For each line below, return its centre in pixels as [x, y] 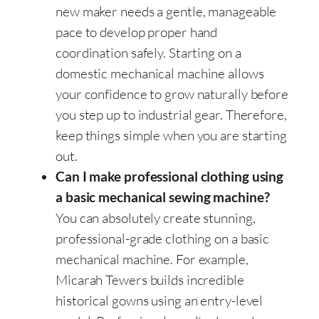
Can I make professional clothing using [170, 176]
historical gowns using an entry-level [159, 300]
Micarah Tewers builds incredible [150, 279]
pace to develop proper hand [137, 32]
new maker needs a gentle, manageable [166, 11]
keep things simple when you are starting [171, 135]
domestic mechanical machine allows [160, 73]
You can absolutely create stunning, [156, 218]
